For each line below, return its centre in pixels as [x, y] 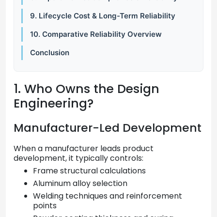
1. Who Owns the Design [86, 89]
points [45, 206]
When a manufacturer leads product [84, 149]
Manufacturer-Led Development [108, 127]
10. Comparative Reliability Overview [96, 34]
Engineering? [54, 103]
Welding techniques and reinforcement [108, 196]
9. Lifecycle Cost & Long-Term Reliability [103, 15]
